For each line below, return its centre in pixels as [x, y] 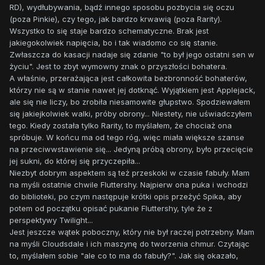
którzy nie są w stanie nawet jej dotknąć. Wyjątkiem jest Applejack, [132, 90]
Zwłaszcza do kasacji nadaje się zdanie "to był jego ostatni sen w [132, 55]
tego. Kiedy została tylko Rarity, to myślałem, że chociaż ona [121, 126]
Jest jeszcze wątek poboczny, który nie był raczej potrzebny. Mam [132, 232]
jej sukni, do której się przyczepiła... [75, 161]
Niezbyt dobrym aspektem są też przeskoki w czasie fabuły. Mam [130, 173]
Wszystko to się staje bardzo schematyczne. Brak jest [109, 31]
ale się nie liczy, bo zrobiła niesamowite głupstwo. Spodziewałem [130, 102]
